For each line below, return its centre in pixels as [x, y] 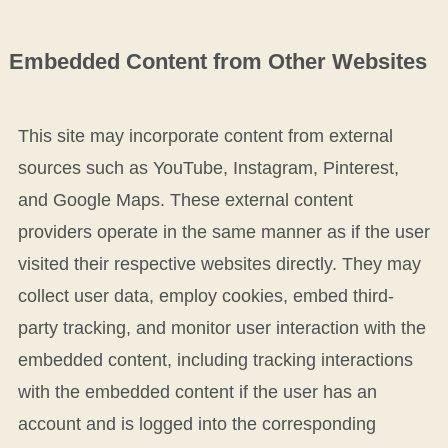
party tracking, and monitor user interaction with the [221, 327]
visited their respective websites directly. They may [219, 263]
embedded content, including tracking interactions [215, 359]
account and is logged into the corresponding [196, 423]
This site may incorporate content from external [205, 135]
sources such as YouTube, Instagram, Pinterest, [208, 167]
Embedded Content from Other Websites [217, 61]
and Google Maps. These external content [185, 199]
